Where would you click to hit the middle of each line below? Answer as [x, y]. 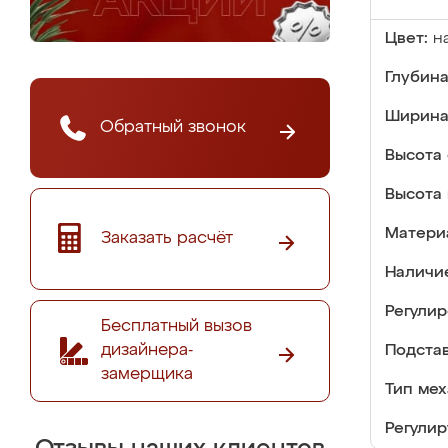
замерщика [147, 374]
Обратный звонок [173, 127]
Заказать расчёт [167, 238]
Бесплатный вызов [176, 326]
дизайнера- [147, 350]
